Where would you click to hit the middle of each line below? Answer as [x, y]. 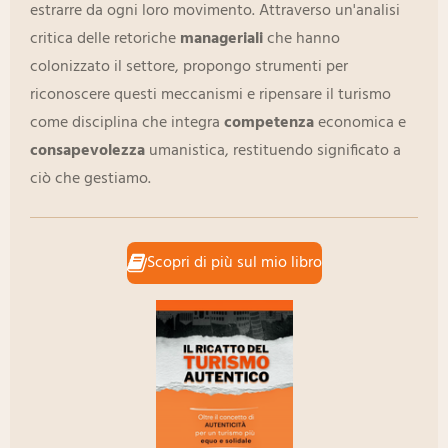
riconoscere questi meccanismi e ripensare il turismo [210, 95]
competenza [269, 123]
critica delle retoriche [105, 39]
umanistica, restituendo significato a [273, 151]
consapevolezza [87, 151]
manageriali [221, 39]
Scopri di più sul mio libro [234, 262]
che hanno [301, 39]
